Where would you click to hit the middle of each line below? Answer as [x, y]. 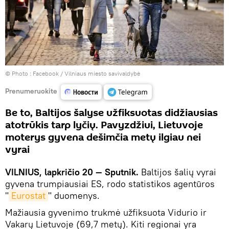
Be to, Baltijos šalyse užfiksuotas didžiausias [111, 113]
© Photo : [19, 74]
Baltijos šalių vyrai [179, 172]
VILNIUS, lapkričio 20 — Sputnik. [73, 172]
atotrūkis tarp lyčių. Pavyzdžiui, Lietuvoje [104, 125]
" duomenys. [74, 196]
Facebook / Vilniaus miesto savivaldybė [86, 74]
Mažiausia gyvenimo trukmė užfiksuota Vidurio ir [106, 213]
